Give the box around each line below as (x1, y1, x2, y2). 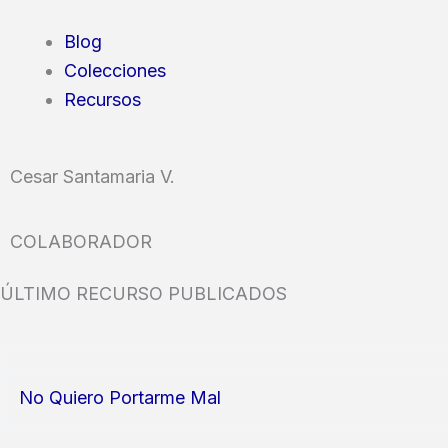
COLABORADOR (10, 231, 152, 253)
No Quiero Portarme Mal (19, 387, 221, 409)
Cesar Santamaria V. (10, 166, 175, 188)
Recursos (64, 89, 141, 111)
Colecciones (64, 60, 166, 82)
